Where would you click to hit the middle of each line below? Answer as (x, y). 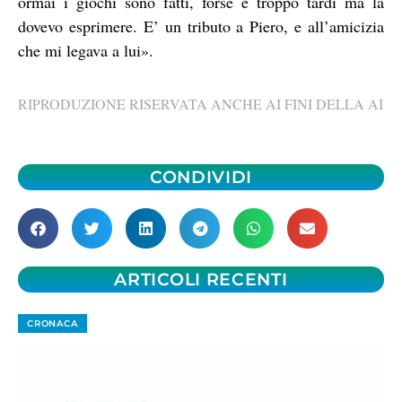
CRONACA (52, 323)
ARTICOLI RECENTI (201, 279)
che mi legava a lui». (86, 50)
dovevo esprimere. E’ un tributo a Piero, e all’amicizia (201, 26)
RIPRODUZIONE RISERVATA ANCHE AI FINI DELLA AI (201, 104)
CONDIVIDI (201, 177)
